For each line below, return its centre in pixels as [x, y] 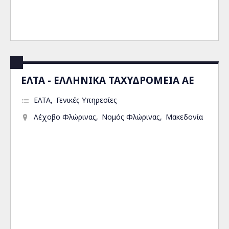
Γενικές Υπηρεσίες [87, 100]
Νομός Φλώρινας [131, 117]
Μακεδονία [184, 117]
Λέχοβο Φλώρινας [65, 117]
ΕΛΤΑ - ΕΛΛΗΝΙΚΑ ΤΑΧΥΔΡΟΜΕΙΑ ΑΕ [108, 80]
